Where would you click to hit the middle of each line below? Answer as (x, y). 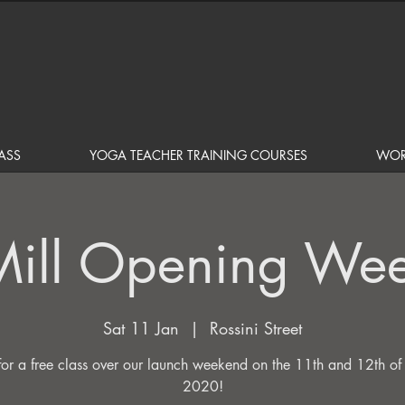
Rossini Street (256, 328)
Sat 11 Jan (141, 328)
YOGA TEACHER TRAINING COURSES (198, 155)
